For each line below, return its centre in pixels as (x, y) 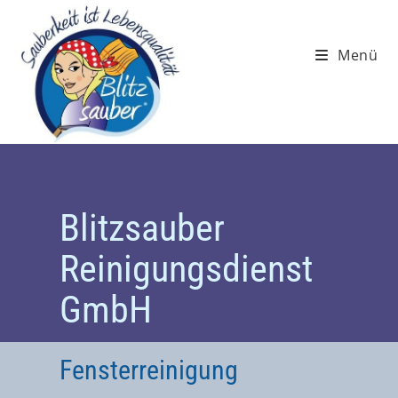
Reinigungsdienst (187, 268)
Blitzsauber (143, 227)
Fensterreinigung (149, 370)
